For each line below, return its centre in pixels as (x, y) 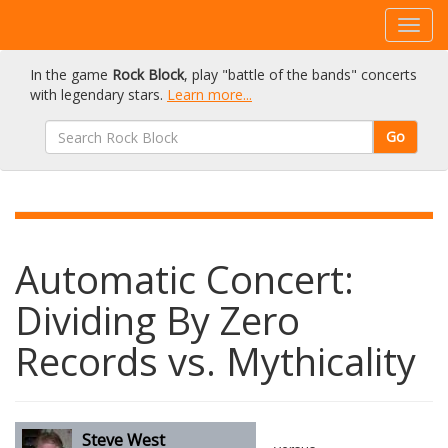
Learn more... (209, 94)
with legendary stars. (98, 94)
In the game (71, 74)
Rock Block (148, 74)
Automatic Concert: (184, 279)
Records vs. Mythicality (215, 361)
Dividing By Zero (157, 320)
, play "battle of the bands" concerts (300, 74)
